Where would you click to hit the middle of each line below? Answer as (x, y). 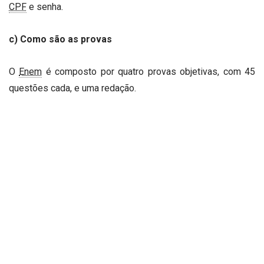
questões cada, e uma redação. (72, 88)
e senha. (45, 7)
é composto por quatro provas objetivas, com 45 (149, 72)
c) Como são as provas (60, 39)
